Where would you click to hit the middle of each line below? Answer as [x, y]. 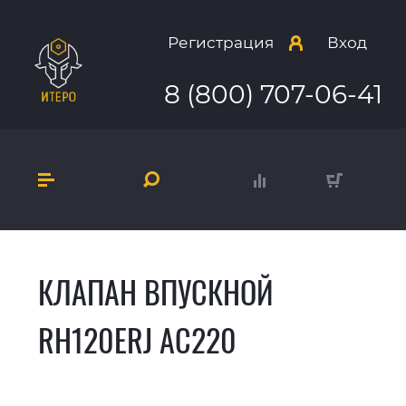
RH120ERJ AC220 [137, 340]
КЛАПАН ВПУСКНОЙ [156, 292]
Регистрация [221, 43]
